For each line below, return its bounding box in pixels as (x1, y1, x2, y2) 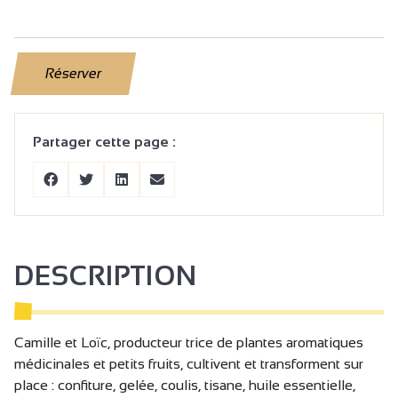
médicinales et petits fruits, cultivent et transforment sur (14, 356, 363, 372)
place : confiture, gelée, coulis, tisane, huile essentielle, (14, 378, 355, 394)
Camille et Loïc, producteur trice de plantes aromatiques (14, 335, 363, 351)
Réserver (44, 66, 103, 82)
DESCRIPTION (14, 261, 197, 291)
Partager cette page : (33, 134, 176, 150)
